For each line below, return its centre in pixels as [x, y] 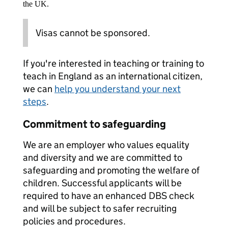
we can [39, 89]
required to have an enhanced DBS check [109, 196]
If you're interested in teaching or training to [113, 63]
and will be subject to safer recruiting [100, 208]
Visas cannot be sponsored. [93, 33]
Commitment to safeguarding [94, 124]
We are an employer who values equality [106, 145]
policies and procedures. [74, 221]
